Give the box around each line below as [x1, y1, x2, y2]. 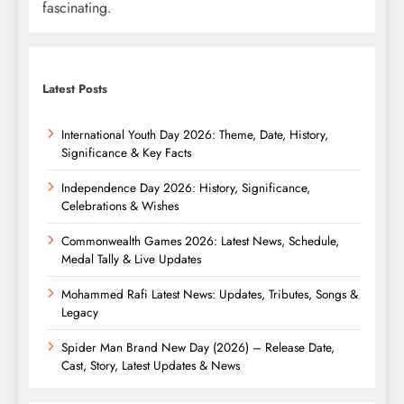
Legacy [61, 303, 98, 322]
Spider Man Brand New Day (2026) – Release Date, [61, 338, 335, 357]
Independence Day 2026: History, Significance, [61, 179, 310, 197]
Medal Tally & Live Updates [61, 250, 201, 269]
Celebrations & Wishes [61, 197, 179, 216]
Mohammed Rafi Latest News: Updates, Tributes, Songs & [61, 285, 358, 304]
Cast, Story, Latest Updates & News [61, 356, 240, 375]
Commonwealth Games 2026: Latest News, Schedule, [61, 232, 339, 251]
